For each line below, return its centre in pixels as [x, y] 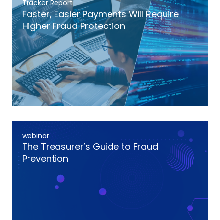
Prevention [45, 158]
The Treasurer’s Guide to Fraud [90, 147]
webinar [36, 136]
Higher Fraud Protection [74, 26]
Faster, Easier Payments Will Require [100, 14]
